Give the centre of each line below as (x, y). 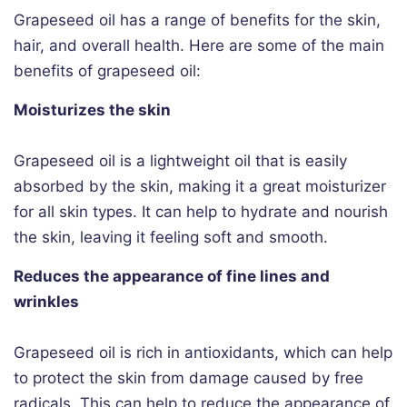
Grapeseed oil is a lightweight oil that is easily (180, 161)
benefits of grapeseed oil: (107, 71)
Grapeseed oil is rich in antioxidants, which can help (203, 353)
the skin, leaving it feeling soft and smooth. (171, 238)
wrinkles (46, 302)
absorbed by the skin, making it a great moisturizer (200, 187)
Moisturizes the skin (92, 110)
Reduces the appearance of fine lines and (172, 277)
